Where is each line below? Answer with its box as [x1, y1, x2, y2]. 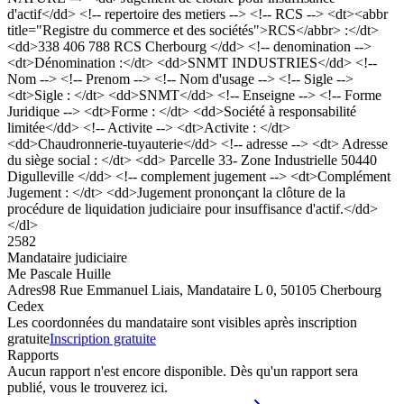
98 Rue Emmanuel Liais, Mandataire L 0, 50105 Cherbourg [41, 281, 381, 298]
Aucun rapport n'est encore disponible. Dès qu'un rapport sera [7, 363, 358, 379]
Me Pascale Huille [7, 265, 111, 281]
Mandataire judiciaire [7, 249, 127, 265]
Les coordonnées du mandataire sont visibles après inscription [7, 314, 357, 330]
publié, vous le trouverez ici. [7, 379, 168, 395]
